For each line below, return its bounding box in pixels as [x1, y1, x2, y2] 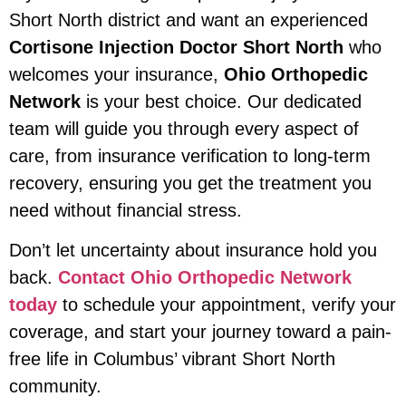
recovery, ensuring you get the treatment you [9, 172, 372, 193]
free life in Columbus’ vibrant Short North [9, 349, 335, 370]
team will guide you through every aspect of [9, 118, 359, 139]
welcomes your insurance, [9, 63, 224, 84]
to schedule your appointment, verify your [57, 295, 396, 315]
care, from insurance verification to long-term [9, 145, 371, 166]
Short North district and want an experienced [9, 9, 368, 30]
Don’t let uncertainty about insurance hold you [9, 240, 377, 261]
